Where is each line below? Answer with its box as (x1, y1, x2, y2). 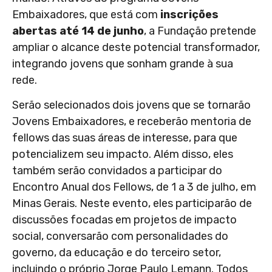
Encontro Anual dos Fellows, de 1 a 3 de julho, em (12, 180, 256, 194)
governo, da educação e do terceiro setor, (12, 246, 221, 260)
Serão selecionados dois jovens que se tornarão (12, 98, 251, 112)
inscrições (160, 7, 219, 21)
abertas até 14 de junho (12, 24, 144, 38)
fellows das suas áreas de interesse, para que (12, 131, 237, 145)
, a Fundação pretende (144, 24, 256, 38)
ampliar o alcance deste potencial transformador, (12, 40, 260, 54)
